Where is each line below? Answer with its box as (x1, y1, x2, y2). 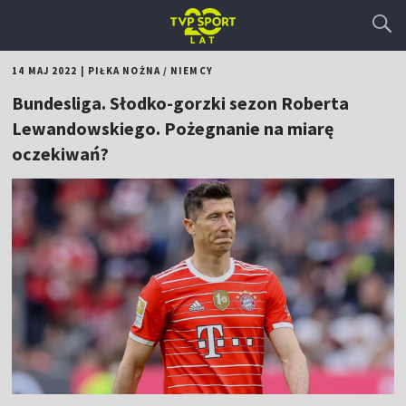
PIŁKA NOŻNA (87, 64, 160, 77)
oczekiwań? (12, 142, 110, 165)
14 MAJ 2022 (12, 64, 78, 77)
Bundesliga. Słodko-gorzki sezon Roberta (12, 92, 350, 114)
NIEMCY (170, 64, 213, 77)
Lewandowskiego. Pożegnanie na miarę (12, 117, 334, 140)
